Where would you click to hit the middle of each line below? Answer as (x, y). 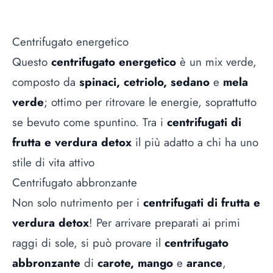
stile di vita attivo (53, 162)
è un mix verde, (216, 62)
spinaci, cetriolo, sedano (146, 82)
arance (203, 263)
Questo (32, 62)
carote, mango (137, 263)
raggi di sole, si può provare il (88, 243)
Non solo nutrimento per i (78, 202)
